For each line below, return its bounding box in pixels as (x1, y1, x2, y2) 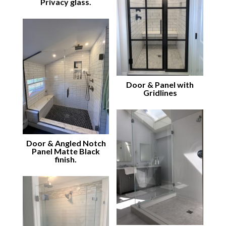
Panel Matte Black (32, 146, 100, 156)
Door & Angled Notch (26, 138, 106, 148)
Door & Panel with (126, 79, 194, 89)
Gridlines (143, 87, 177, 97)
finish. (55, 154, 77, 164)
